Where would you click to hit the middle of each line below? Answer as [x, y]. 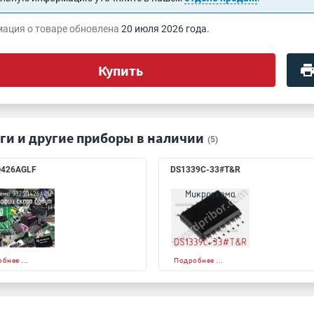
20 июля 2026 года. [166, 29]
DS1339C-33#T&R [205, 170]
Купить [120, 70]
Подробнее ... [199, 260]
